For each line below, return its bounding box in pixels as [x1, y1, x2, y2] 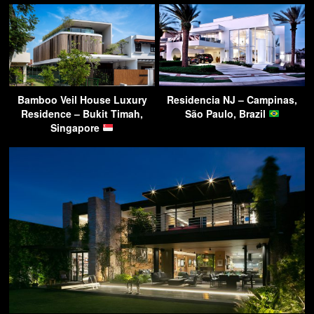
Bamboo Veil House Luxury [17, 92, 147, 107]
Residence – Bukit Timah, [21, 106, 143, 121]
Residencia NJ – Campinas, [167, 92, 297, 107]
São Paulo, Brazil [184, 106, 268, 121]
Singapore [50, 120, 103, 135]
